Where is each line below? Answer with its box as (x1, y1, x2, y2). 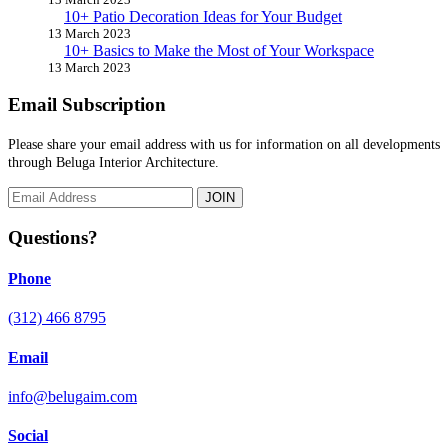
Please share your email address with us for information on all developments (8, 137, 440, 153)
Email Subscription (8, 94, 166, 116)
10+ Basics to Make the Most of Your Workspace (64, 41, 374, 59)
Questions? (8, 226, 98, 248)
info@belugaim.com (8, 387, 137, 405)
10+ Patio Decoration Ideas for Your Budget (64, 7, 342, 25)
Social (8, 427, 48, 445)
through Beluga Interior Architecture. (8, 155, 219, 171)
